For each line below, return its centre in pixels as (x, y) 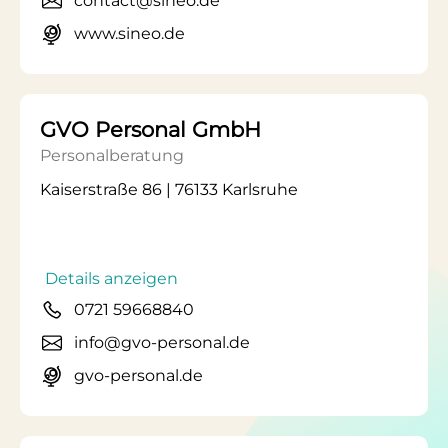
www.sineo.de (129, 33)
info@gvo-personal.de (162, 342)
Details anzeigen (111, 278)
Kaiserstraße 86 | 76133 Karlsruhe (169, 189)
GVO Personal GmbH (150, 129)
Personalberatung (112, 155)
